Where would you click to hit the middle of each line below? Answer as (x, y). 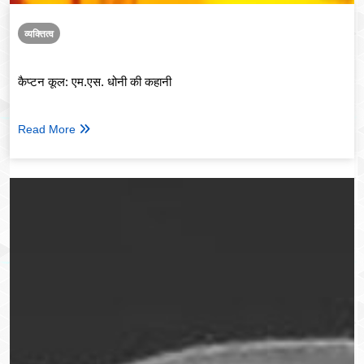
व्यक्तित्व (39, 35)
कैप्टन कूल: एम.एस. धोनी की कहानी (95, 81)
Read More (47, 130)
